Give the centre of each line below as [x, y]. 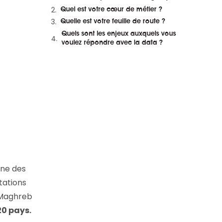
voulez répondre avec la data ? [112, 43]
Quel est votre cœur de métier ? [111, 9]
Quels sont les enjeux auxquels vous [119, 34]
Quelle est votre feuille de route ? [113, 22]
